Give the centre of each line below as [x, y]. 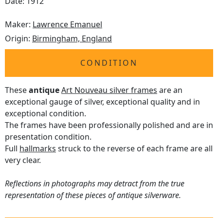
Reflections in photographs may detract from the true [95, 184]
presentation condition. [48, 137]
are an [170, 90]
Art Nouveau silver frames [109, 90]
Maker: [19, 25]
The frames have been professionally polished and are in [109, 125]
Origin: [18, 39]
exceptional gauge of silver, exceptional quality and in [102, 102]
